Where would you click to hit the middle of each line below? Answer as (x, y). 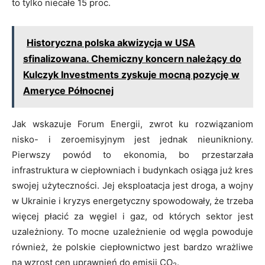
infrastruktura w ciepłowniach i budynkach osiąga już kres (132, 170)
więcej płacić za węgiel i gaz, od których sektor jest (132, 216)
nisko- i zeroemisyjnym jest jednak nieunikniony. (132, 139)
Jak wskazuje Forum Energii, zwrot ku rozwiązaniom (132, 124)
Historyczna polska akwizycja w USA (111, 42)
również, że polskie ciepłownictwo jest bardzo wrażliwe (132, 247)
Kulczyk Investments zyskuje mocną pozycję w (131, 74)
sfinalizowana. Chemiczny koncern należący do (132, 58)
